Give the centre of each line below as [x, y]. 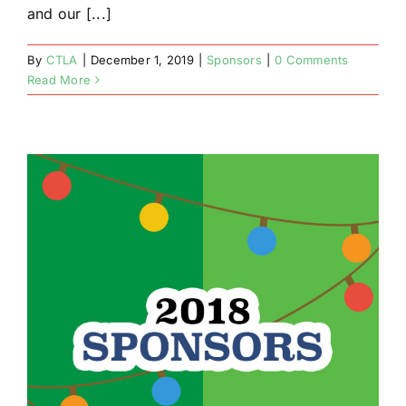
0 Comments [312, 60]
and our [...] [70, 14]
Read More [59, 80]
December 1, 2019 [142, 60]
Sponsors [234, 60]
